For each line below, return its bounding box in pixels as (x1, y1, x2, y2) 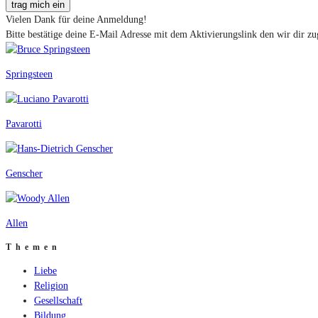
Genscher (6, 168, 43, 180)
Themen (6, 242, 61, 253)
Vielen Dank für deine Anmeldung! (6, 14, 147, 26)
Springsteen (6, 69, 53, 80)
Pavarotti (6, 119, 42, 130)
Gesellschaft (34, 295, 82, 307)
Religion (34, 280, 68, 292)
